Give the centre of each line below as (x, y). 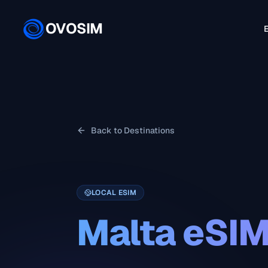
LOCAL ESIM (114, 192)
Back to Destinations (133, 130)
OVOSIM (74, 28)
